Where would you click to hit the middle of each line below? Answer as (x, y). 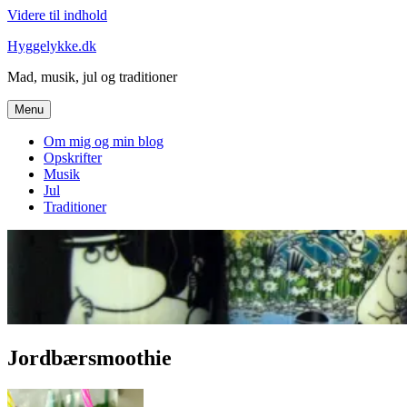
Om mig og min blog (104, 141)
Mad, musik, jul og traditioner (92, 77)
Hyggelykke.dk (52, 46)
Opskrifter (73, 158)
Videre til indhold (57, 15)
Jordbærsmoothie (89, 357)
